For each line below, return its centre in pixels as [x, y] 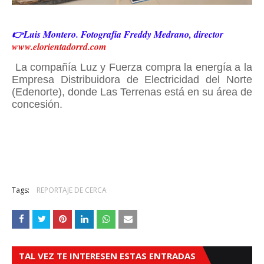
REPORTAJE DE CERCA [72, 190]
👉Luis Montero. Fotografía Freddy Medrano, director [118, 34]
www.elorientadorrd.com [59, 47]
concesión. [37, 104]
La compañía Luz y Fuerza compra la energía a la [134, 67]
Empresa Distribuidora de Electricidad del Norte [132, 80]
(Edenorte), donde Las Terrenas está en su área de [132, 92]
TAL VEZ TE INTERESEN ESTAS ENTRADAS [107, 256]
